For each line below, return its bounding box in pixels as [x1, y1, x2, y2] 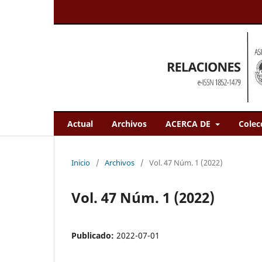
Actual [67, 118, 93, 129]
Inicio [71, 157, 90, 168]
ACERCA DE [166, 118, 213, 129]
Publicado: [71, 230, 116, 241]
